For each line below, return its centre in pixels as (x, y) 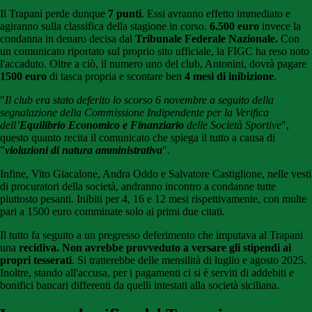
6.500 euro (234, 26)
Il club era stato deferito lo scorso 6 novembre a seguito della (139, 100)
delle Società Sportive (233, 125)
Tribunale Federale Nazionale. (206, 39)
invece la (280, 26)
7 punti (125, 14)
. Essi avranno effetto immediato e (216, 14)
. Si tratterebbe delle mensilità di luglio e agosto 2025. (189, 260)
